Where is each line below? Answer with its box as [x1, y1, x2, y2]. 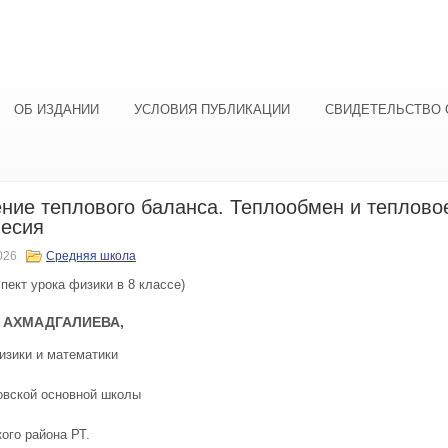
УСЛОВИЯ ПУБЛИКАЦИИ [134, 102, 290, 117]
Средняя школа [46, 249, 136, 263]
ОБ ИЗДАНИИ [14, 102, 99, 117]
